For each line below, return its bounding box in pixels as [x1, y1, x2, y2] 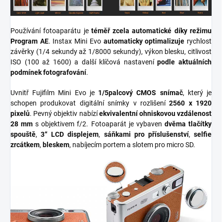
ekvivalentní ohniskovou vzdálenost [99, 109, 212, 117]
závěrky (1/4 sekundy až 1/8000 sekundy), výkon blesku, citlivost [10, 47, 212, 55]
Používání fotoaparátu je [10, 26, 91, 35]
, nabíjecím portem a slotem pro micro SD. [69, 140, 195, 149]
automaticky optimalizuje [103, 37, 185, 45]
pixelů [10, 109, 30, 117]
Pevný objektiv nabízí [33, 109, 99, 117]
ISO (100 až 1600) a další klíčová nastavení [10, 57, 158, 66]
